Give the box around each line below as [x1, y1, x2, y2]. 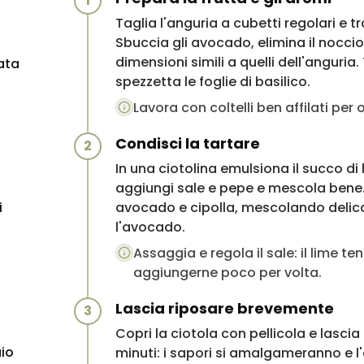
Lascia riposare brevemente [115, 297, 334, 318]
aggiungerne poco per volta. [132, 262, 322, 282]
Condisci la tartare [115, 132, 260, 154]
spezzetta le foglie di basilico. [115, 71, 310, 91]
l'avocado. [115, 217, 185, 236]
